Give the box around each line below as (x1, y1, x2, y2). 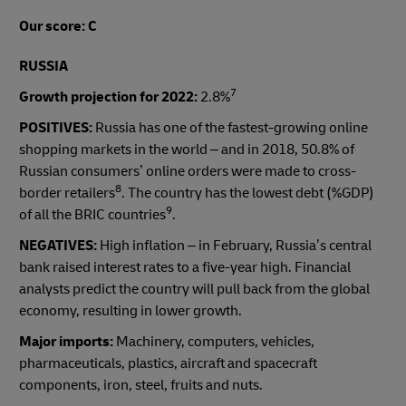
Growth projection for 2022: (19, 87, 198, 106)
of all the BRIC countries (19, 205, 166, 224)
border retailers (19, 183, 115, 202)
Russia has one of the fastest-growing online (95, 118, 368, 137)
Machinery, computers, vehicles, (113, 332, 314, 351)
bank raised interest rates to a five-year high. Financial (19, 257, 351, 276)
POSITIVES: (19, 118, 95, 137)
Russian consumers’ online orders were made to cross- (19, 161, 356, 180)
